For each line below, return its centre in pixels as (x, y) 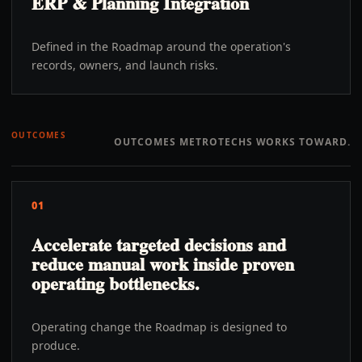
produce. (56, 345)
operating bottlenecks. (116, 283)
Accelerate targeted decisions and (159, 244)
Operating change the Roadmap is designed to (159, 327)
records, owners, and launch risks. (125, 65)
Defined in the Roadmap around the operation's (161, 46)
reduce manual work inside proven (163, 264)
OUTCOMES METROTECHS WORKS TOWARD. (232, 141)
